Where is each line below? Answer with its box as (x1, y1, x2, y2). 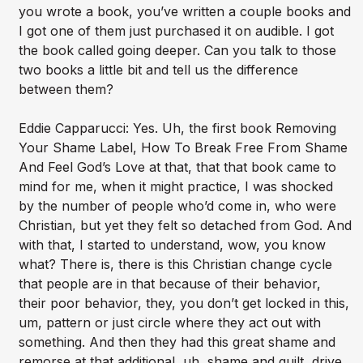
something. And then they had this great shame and (18, 334, 335, 351)
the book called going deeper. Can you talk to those (18, 42, 336, 59)
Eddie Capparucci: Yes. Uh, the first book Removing (18, 120, 336, 137)
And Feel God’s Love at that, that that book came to (18, 159, 336, 176)
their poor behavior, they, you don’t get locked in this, (18, 295, 349, 312)
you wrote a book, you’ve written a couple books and (18, 3, 351, 20)
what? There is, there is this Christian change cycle (18, 256, 332, 273)
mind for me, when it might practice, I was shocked (18, 178, 333, 195)
